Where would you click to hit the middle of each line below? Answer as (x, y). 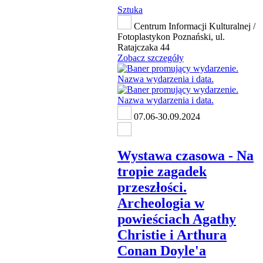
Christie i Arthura (172, 235)
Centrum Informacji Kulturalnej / (193, 26)
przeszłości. (152, 188)
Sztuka (130, 10)
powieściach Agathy (177, 219)
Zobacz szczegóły (151, 58)
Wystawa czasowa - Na (186, 156)
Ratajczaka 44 (144, 48)
